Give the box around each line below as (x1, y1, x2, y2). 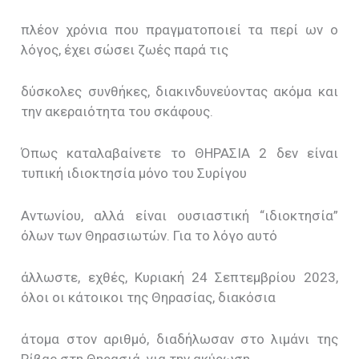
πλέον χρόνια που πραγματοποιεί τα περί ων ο (21, 22, 338, 38)
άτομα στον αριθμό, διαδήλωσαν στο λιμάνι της (21, 331, 338, 347)
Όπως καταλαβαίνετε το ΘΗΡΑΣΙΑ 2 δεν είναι (21, 145, 338, 162)
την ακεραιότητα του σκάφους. (21, 103, 214, 120)
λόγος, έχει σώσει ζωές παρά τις (21, 42, 229, 58)
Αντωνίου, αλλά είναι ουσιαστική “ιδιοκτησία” (21, 207, 338, 224)
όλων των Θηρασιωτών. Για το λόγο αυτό (21, 227, 278, 244)
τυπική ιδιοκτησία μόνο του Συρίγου (21, 165, 248, 182)
